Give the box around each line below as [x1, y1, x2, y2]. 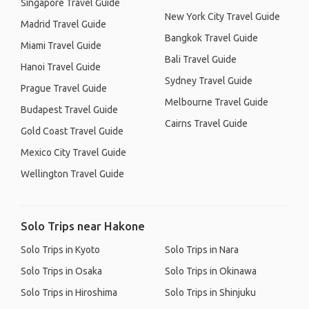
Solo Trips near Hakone [21, 219, 145, 232]
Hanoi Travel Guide [21, 61, 101, 72]
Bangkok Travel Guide [165, 32, 258, 43]
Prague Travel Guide [21, 83, 107, 94]
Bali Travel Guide [165, 54, 237, 65]
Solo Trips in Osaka [21, 266, 102, 277]
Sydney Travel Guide [165, 75, 252, 86]
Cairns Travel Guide [165, 118, 248, 129]
